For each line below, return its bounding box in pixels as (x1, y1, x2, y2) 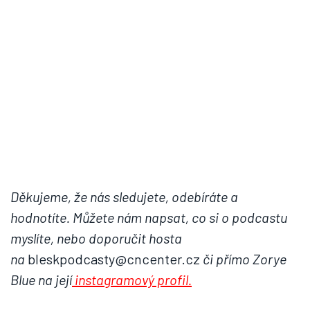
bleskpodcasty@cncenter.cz (25, 250, 200, 268)
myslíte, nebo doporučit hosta (10, 230, 182, 247)
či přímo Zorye (200, 250, 286, 268)
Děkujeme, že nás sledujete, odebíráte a (10, 188, 238, 206)
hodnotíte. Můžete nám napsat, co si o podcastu (10, 209, 287, 226)
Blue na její (10, 271, 72, 289)
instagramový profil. (72, 271, 192, 289)
